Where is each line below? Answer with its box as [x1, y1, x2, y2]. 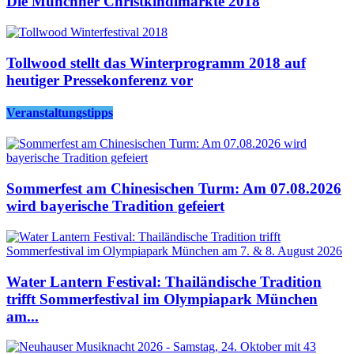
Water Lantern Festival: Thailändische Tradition [6, 273, 322, 290]
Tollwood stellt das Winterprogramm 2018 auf [6, 54, 306, 71]
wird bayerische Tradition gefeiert [6, 198, 224, 215]
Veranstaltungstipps [6, 106, 113, 120]
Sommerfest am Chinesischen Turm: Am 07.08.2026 [6, 180, 341, 198]
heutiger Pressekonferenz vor [6, 71, 193, 88]
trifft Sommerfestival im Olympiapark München [6, 290, 318, 307]
